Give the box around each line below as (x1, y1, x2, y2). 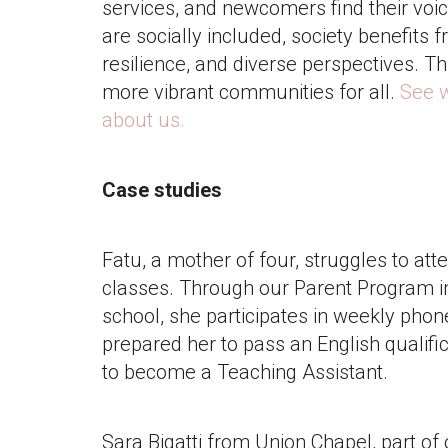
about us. (102, 107, 185, 132)
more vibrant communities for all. (102, 79, 400, 104)
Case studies (102, 177, 222, 202)
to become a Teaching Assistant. (102, 359, 388, 384)
